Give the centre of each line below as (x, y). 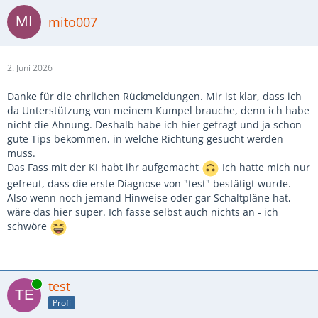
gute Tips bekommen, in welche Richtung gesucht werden (145, 139)
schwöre (28, 226)
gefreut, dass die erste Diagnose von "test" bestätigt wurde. (149, 183)
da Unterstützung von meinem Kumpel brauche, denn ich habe (158, 110)
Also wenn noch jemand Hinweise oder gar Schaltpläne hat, (149, 198)
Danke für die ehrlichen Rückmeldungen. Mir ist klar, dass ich (154, 96)
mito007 (73, 22)
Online (20, 284)
